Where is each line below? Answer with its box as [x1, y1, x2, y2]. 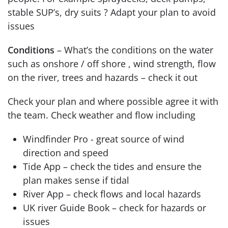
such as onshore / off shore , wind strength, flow [8, 57, 216, 70]
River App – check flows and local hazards [23, 187, 201, 200]
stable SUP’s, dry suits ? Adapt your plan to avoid [8, 6, 216, 18]
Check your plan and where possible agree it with [8, 95, 218, 107]
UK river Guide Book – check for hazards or [23, 201, 206, 214]
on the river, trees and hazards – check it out [8, 71, 197, 83]
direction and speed [23, 146, 108, 159]
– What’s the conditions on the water [54, 43, 213, 56]
